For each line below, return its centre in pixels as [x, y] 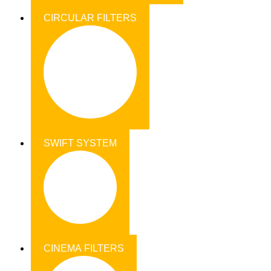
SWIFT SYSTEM [80, 143]
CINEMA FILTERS [84, 249]
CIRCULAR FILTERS [90, 18]
